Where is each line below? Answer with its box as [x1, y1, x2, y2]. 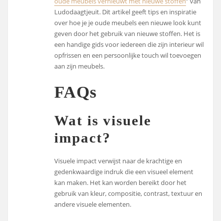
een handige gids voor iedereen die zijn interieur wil [54, 39, 204, 49]
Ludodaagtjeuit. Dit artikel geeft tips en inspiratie [54, 7, 197, 16]
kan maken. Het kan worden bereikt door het [54, 178, 187, 187]
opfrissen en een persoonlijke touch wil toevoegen [54, 50, 202, 60]
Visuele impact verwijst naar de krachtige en [54, 156, 183, 166]
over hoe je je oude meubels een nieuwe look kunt [54, 18, 202, 27]
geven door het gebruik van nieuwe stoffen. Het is [54, 29, 201, 38]
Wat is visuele [54, 112, 152, 129]
